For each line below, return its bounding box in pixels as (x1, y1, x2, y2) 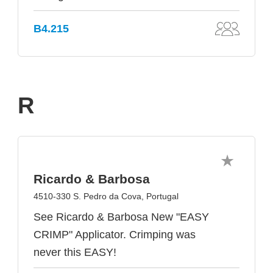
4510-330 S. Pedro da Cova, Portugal (34, 191, 179, 201)
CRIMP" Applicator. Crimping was (34, 229, 196, 241)
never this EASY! (34, 246, 116, 258)
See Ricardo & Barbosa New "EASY (34, 211, 209, 223)
